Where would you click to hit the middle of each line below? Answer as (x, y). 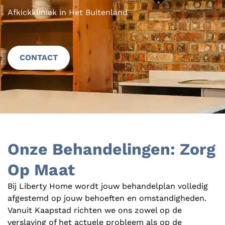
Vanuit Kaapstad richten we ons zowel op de (95, 210)
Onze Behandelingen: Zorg (111, 149)
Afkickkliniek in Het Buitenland (68, 12)
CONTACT (39, 57)
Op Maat (41, 170)
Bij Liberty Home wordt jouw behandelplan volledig (108, 186)
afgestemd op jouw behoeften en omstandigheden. (107, 198)
